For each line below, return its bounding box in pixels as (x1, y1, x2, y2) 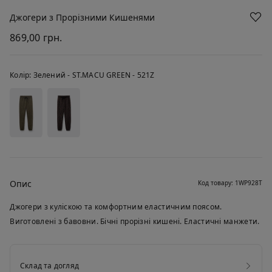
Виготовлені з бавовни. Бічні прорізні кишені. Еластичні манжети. (10, 216, 260, 227)
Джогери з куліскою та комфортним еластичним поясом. (10, 202, 222, 212)
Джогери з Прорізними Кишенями (10, 12, 155, 23)
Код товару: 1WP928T (197, 178, 262, 188)
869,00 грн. (10, 31, 63, 44)
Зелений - (33, 70, 72, 80)
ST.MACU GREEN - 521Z (72, 70, 155, 80)
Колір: (10, 70, 33, 80)
